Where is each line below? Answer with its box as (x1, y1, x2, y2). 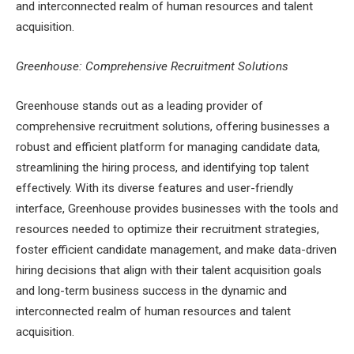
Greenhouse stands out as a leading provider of (16, 98, 263, 113)
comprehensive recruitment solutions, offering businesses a (16, 119, 330, 134)
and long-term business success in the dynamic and (16, 283, 287, 298)
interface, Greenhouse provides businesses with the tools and (16, 201, 338, 216)
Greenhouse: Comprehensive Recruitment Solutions (16, 59, 288, 74)
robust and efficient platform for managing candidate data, (16, 139, 320, 154)
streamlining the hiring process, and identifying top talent (16, 160, 309, 175)
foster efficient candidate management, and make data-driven (16, 242, 337, 257)
